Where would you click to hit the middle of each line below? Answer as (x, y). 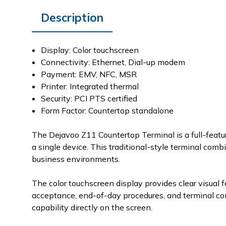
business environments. (76, 159)
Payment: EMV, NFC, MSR (89, 74)
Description (72, 17)
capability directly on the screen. (92, 207)
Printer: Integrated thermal (90, 86)
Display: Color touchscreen (90, 50)
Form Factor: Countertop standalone (107, 110)
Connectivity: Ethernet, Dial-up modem (113, 62)
